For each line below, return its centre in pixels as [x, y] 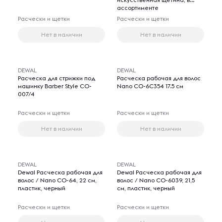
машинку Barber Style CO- [55, 86]
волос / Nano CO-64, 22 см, [57, 180]
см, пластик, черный [146, 188]
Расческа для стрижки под [56, 78]
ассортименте [138, 8]
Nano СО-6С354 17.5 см [150, 86]
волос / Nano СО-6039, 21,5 [156, 180]
